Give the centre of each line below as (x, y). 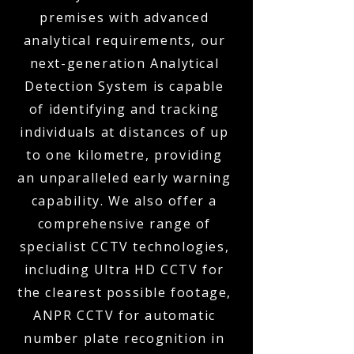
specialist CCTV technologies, (124, 247)
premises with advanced (124, 17)
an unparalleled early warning (124, 178)
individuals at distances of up (124, 132)
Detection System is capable (124, 86)
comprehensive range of (124, 224)
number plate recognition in (124, 338)
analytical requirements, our (124, 40)
